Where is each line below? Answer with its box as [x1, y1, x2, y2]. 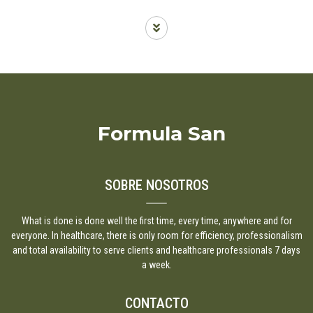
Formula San [98, 121, 226, 145]
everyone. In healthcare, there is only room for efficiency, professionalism [10, 229, 303, 241]
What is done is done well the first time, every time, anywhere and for [21, 214, 292, 226]
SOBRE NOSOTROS [104, 176, 209, 194]
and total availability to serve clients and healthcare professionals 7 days [13, 244, 300, 256]
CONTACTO [124, 294, 189, 312]
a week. [141, 259, 172, 270]
